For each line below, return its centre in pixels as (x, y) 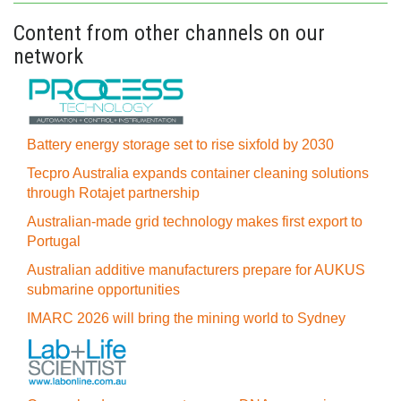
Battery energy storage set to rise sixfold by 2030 (180, 145)
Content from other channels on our (169, 33)
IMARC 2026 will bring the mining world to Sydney (186, 318)
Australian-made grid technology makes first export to (195, 222)
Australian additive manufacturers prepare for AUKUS (196, 270)
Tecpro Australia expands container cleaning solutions (198, 173)
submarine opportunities (103, 290)
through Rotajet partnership (113, 193)
